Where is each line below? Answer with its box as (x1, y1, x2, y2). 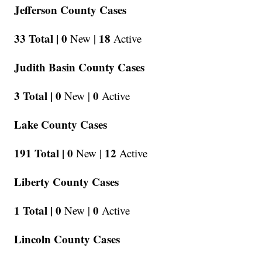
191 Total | (14, 145, 65, 161)
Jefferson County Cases (14, 2, 127, 18)
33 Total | (14, 30, 59, 47)
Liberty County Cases (14, 174, 119, 190)
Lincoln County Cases (14, 231, 120, 247)
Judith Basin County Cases (14, 59, 145, 75)
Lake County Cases (14, 116, 108, 133)
